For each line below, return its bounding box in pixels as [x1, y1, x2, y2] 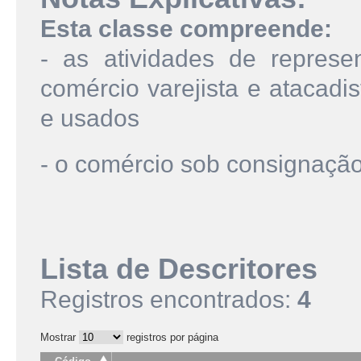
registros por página [123, 331, 218, 343]
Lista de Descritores [40, 253, 317, 285]
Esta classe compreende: [40, 15, 332, 42]
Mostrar [40, 331, 79, 343]
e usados [40, 104, 139, 131]
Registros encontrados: [40, 285, 297, 313]
